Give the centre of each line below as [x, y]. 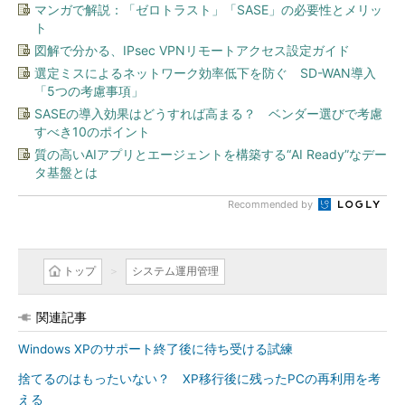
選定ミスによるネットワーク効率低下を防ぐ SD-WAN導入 [205, 73]
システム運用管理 [175, 271]
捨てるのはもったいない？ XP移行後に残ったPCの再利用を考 [199, 379]
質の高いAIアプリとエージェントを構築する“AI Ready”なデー [211, 154]
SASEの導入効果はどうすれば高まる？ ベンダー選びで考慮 [208, 113]
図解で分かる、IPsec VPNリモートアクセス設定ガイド [192, 50]
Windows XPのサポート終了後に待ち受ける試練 [155, 349]
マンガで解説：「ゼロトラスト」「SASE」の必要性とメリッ [208, 9]
